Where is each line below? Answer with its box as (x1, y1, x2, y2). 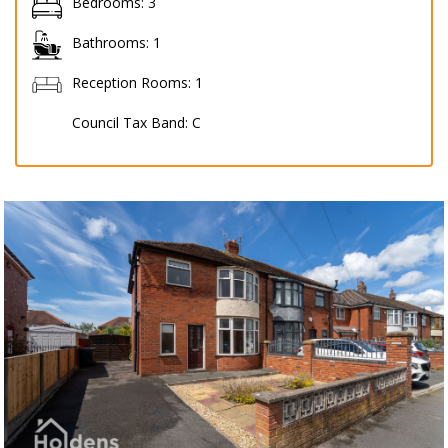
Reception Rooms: (72, 72, 191, 92)
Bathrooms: (72, 32, 149, 52)
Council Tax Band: (72, 112, 188, 132)
